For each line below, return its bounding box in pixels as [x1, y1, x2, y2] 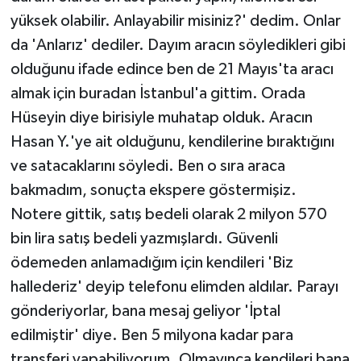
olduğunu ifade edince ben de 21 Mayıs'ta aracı [10, 61, 334, 78]
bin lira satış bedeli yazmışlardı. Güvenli [10, 230, 278, 247]
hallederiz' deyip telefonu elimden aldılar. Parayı [10, 279, 338, 296]
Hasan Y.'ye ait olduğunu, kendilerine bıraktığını [10, 134, 334, 151]
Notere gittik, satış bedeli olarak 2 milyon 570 [10, 206, 327, 223]
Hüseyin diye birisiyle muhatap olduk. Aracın [10, 110, 313, 127]
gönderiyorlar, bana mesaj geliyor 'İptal [10, 303, 280, 320]
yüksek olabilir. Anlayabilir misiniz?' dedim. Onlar [10, 13, 341, 30]
